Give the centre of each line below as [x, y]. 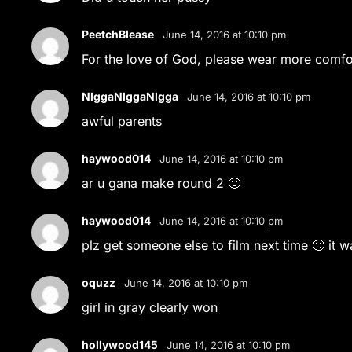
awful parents [122, 121]
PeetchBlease [118, 34]
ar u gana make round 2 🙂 [161, 183]
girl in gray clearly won [150, 307]
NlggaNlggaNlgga [130, 96]
